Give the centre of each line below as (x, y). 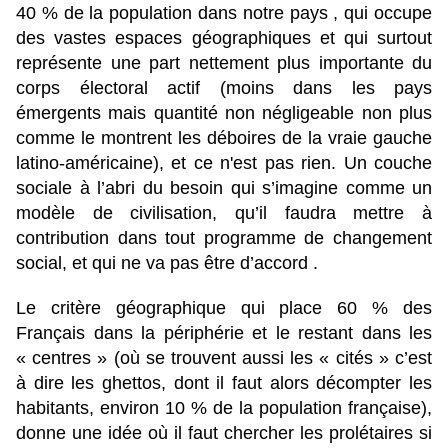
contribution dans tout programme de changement (224, 238)
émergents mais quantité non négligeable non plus (224, 113)
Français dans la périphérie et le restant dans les (224, 333)
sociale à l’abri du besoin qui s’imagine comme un (224, 188)
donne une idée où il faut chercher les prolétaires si (224, 433)
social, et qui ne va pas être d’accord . (167, 263)
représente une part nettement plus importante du (224, 63)
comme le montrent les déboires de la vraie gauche (224, 138)
